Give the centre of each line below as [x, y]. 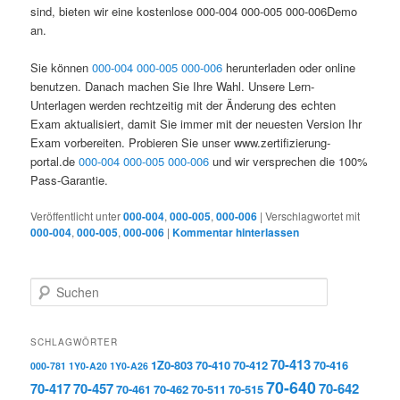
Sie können [62, 67]
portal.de [55, 161]
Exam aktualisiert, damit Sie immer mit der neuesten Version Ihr [196, 123]
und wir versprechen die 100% [289, 161]
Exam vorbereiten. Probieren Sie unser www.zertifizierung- [181, 142]
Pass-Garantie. [70, 179]
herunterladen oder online [289, 67]
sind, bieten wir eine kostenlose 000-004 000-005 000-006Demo [194, 11]
